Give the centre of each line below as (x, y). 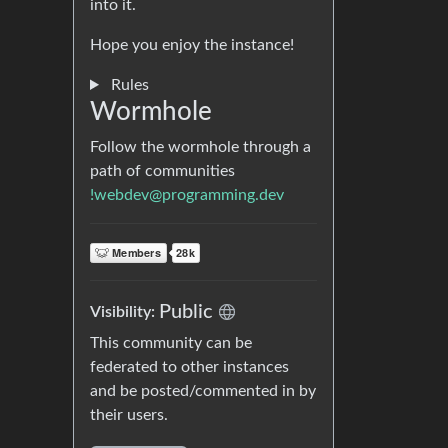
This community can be (171, 343)
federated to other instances (189, 367)
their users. (129, 415)
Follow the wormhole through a (200, 147)
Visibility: (124, 312)
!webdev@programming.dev (187, 195)
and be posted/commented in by (203, 391)
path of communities (162, 171)
